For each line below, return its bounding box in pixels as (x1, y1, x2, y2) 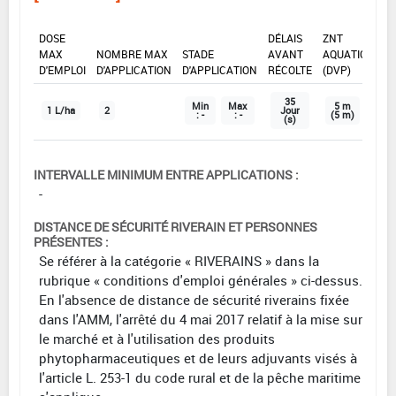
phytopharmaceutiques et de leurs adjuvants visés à (39, 348, 357, 367)
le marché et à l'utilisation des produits (39, 329, 275, 347)
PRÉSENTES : (34, 232, 109, 250)
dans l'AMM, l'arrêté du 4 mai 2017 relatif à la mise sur (39, 309, 362, 328)
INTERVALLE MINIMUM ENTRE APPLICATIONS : (34, 165, 299, 183)
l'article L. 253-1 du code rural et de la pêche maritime (39, 368, 361, 386)
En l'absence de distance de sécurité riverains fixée (39, 290, 349, 308)
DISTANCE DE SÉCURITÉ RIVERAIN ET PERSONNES (34, 217, 317, 235)
